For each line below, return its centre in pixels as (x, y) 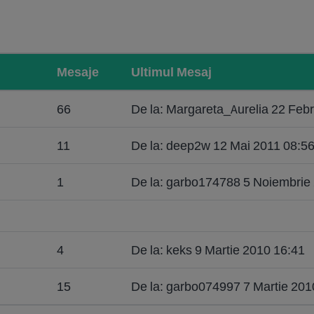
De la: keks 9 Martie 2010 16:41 (218, 250)
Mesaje (78, 72)
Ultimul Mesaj (171, 72)
